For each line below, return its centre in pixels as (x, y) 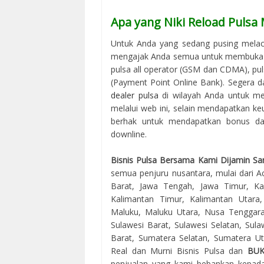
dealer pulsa (135, 95)
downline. (129, 134)
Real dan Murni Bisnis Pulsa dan (179, 250)
